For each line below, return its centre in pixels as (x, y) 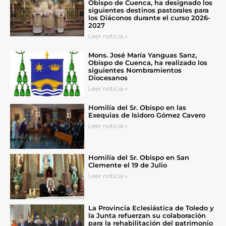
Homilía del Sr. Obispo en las (137, 107)
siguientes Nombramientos (135, 70)
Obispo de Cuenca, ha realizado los (148, 62)
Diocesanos (108, 77)
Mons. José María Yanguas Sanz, (142, 55)
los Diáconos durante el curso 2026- (149, 17)
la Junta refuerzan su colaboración (147, 215)
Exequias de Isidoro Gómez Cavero (147, 115)
